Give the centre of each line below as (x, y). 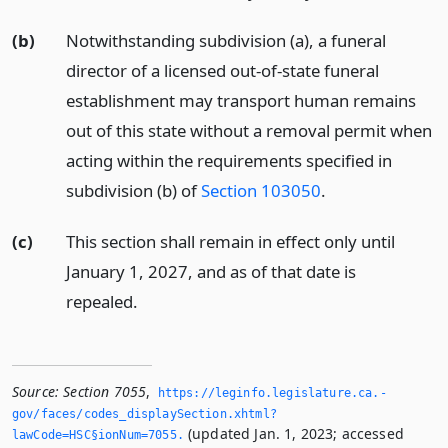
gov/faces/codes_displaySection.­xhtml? (144, 414)
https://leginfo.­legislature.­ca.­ (272, 393)
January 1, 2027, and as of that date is (210, 272)
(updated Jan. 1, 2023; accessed (293, 434)
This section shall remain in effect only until (230, 242)
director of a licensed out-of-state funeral (222, 71)
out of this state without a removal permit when (248, 131)
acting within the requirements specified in (228, 161)
